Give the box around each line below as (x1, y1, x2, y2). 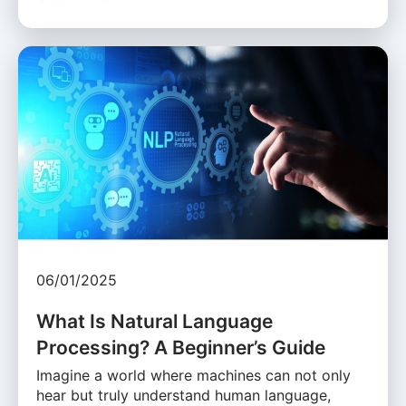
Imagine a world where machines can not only (36, 365, 351, 384)
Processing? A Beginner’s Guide (36, 335, 325, 359)
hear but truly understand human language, (36, 385, 331, 404)
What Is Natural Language (36, 309, 273, 333)
